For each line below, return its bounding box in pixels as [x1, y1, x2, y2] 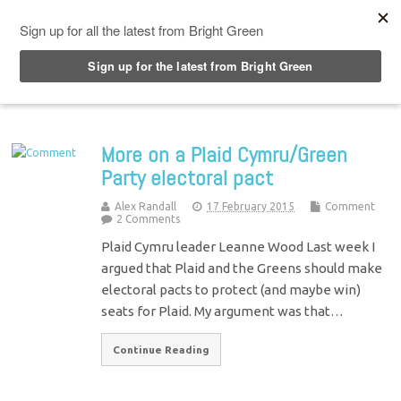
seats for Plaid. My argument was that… [101, 303, 345, 319]
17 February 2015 [207, 200, 295, 212]
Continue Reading [113, 343, 210, 355]
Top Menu [43, 8, 116, 26]
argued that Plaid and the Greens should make [101, 260, 383, 276]
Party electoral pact [101, 163, 274, 192]
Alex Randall [115, 200, 177, 212]
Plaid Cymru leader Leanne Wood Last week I [101, 238, 376, 254]
